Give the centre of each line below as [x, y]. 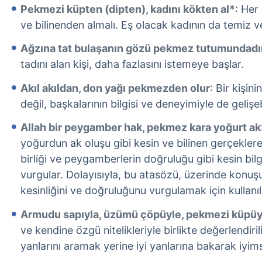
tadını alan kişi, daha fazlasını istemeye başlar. [132, 64]
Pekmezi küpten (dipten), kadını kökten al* [128, 9]
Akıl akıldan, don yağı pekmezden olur [115, 88]
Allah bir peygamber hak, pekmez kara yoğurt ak [141, 127]
